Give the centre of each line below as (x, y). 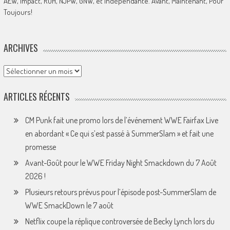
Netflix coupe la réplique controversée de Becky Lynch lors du (120, 221)
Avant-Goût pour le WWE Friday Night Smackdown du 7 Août (121, 162)
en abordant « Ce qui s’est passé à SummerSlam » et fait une (119, 133)
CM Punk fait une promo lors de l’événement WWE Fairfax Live (121, 120)
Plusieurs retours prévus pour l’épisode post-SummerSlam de (120, 192)
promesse (40, 147)
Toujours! (18, 12)
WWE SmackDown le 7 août (69, 205)
